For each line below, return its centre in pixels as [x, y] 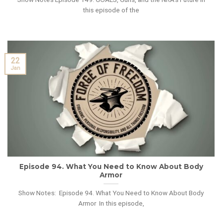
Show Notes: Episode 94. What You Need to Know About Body [111, 193]
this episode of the [111, 10]
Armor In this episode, [111, 203]
